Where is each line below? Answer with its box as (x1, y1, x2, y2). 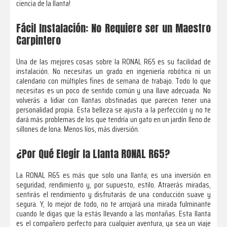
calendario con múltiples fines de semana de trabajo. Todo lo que (16, 74, 211, 88)
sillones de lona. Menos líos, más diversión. (16, 123, 140, 136)
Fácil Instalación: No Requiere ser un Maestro (16, 20, 211, 36)
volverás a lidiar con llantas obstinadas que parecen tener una (16, 94, 211, 107)
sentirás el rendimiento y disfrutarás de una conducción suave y (16, 188, 211, 201)
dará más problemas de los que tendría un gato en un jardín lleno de (16, 113, 211, 126)
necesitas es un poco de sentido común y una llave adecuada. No (16, 84, 211, 97)
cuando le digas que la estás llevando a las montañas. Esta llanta (16, 207, 211, 220)
